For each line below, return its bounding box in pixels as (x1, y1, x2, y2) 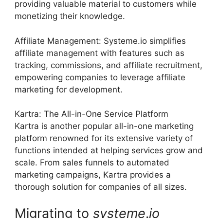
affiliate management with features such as (15, 48, 184, 58)
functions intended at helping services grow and (15, 145, 203, 155)
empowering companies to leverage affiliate (15, 72, 185, 82)
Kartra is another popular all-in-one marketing (15, 121, 194, 131)
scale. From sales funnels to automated (15, 158, 169, 167)
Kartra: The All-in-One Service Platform (15, 109, 168, 119)
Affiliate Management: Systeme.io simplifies (15, 36, 186, 46)
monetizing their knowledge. (15, 11, 125, 21)
